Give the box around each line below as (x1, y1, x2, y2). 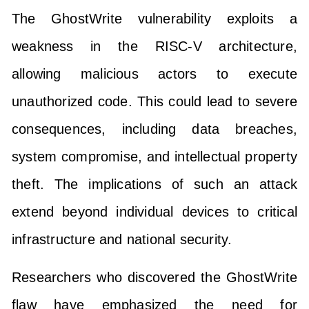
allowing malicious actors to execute (12, 66, 297, 82)
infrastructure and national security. (12, 232, 232, 248)
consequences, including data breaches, (12, 121, 297, 137)
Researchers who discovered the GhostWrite (12, 269, 297, 285)
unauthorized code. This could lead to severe (12, 94, 297, 110)
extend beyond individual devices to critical (12, 204, 297, 220)
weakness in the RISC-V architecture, (12, 39, 297, 54)
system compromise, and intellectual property (12, 149, 297, 165)
